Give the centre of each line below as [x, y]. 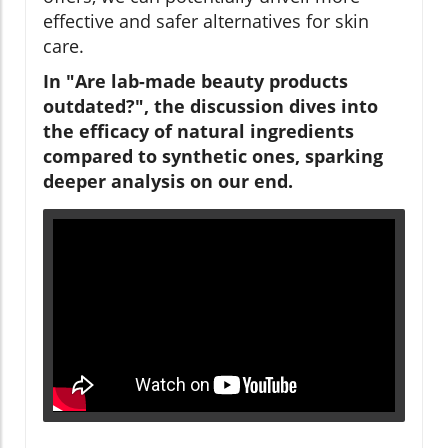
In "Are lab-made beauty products [195, 81]
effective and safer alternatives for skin [206, 21]
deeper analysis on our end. [168, 181]
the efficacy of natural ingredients [198, 131]
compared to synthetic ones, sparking [213, 156]
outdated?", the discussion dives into [210, 106]
